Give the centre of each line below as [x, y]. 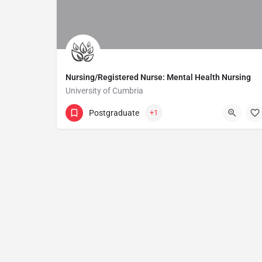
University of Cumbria [104, 91]
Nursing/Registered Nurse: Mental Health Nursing [158, 77]
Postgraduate [114, 113]
